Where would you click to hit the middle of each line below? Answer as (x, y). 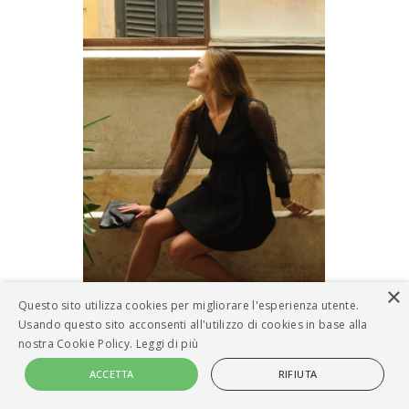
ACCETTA (111, 374)
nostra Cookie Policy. (77, 344)
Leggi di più (167, 344)
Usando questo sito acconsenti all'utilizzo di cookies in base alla (193, 325)
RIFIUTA (298, 374)
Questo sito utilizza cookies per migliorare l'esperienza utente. (189, 305)
